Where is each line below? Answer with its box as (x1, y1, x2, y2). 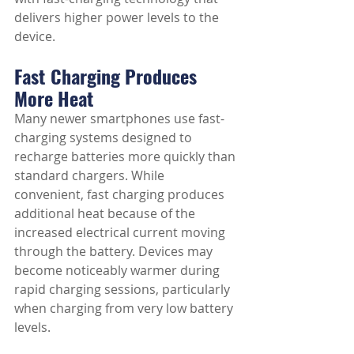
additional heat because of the (14, 205, 198, 222)
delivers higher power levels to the (14, 9, 222, 26)
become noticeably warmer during (14, 262, 223, 279)
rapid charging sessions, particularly (14, 281, 233, 298)
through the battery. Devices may (14, 243, 216, 260)
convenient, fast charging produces (14, 186, 228, 203)
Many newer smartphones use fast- (14, 110, 224, 127)
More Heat (14, 84, 94, 112)
